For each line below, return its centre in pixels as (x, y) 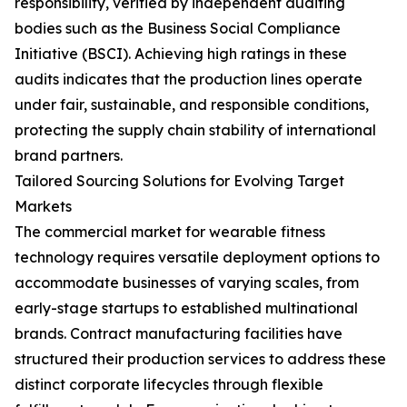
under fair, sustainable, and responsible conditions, (192, 104)
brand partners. (69, 155)
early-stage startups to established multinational (186, 308)
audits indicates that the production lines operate (189, 79)
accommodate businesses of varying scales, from (187, 283)
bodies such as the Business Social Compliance (178, 28)
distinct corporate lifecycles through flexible (169, 384)
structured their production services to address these (200, 359)
